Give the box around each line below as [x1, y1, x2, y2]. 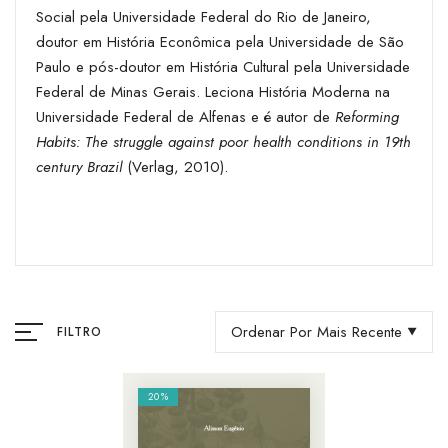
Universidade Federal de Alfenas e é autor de [36, 105, 335, 128]
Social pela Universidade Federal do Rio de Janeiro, [36, 5, 371, 28]
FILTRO [57, 322, 103, 341]
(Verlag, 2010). [122, 155, 228, 178]
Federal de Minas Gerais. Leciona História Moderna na [36, 80, 390, 103]
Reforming [335, 105, 399, 128]
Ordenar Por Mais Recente [231, 320, 402, 343]
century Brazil [36, 155, 122, 178]
